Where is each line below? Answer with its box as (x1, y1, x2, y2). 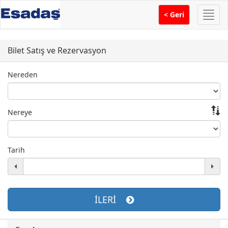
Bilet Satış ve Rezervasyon (8, 45, 106, 56)
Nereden (8, 70, 38, 79)
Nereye (8, 107, 32, 117)
